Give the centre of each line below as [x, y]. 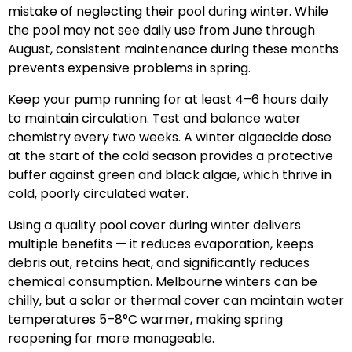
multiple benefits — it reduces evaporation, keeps [161, 244]
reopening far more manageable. [111, 338]
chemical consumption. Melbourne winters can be [163, 282]
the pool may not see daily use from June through [161, 30]
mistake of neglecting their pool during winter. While [168, 11]
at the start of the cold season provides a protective [170, 156]
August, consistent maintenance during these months [173, 49]
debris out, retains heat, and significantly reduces [159, 263]
